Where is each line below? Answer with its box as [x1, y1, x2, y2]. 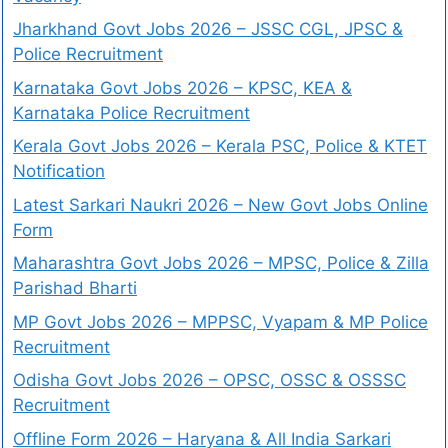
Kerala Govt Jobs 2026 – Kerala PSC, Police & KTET [13, 136, 427, 157]
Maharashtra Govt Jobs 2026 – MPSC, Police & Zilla [13, 253, 429, 274]
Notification [13, 161, 105, 182]
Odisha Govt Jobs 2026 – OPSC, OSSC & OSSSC [13, 370, 406, 391]
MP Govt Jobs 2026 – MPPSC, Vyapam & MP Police [13, 311, 428, 332]
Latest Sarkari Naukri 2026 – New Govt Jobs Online [13, 194, 428, 215]
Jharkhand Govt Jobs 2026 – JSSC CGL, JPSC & [13, 19, 403, 40]
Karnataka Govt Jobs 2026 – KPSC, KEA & [13, 77, 352, 98]
